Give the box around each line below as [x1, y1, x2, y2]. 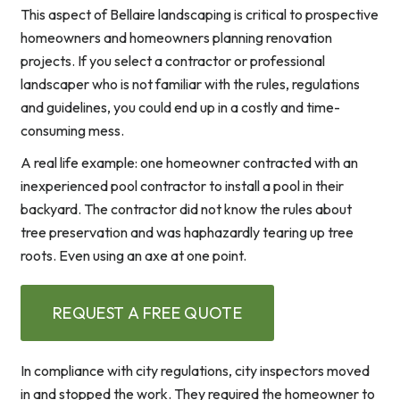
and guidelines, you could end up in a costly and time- [21, 98, 340, 117]
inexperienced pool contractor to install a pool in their [21, 177, 344, 196]
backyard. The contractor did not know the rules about [21, 200, 352, 219]
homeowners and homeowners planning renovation [21, 29, 332, 47]
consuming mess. [21, 121, 124, 140]
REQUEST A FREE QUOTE [53, 303, 243, 324]
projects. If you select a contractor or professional [21, 52, 325, 71]
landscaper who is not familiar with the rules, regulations [21, 75, 360, 94]
